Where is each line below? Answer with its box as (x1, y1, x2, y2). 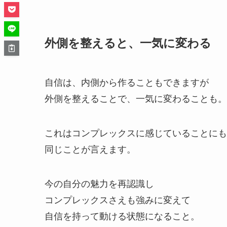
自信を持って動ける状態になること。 (45, 211, 200, 222)
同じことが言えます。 (45, 144, 136, 155)
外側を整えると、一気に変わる (45, 36, 211, 50)
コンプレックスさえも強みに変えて (45, 195, 191, 206)
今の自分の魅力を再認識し (45, 179, 154, 190)
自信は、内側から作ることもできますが (45, 78, 209, 88)
